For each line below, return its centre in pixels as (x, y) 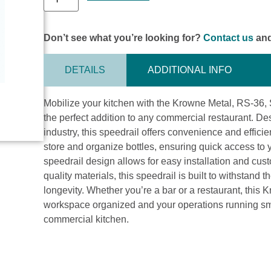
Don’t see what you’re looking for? (124, 38)
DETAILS (85, 70)
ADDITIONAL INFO (190, 70)
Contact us (229, 38)
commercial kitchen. (87, 220)
